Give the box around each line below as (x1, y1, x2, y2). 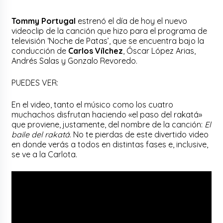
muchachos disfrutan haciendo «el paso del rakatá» (11, 109, 203, 119)
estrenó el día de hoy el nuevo (78, 15, 188, 26)
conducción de (11, 45, 69, 56)
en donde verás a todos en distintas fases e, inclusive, (11, 139, 209, 149)
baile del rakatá (11, 129, 70, 139)
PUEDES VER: (11, 77, 59, 88)
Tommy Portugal (11, 15, 78, 26)
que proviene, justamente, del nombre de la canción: (11, 119, 205, 129)
